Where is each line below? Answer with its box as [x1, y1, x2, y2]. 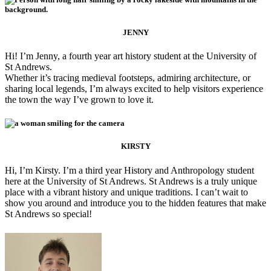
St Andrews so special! [5, 208, 92, 219]
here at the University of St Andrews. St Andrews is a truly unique [5, 175, 257, 186]
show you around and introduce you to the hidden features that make [5, 197, 266, 208]
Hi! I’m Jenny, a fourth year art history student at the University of [5, 51, 256, 62]
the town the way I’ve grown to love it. [5, 94, 154, 105]
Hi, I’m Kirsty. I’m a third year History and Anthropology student [5, 165, 254, 175]
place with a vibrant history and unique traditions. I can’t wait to [5, 186, 248, 197]
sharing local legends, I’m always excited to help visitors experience [5, 83, 263, 94]
